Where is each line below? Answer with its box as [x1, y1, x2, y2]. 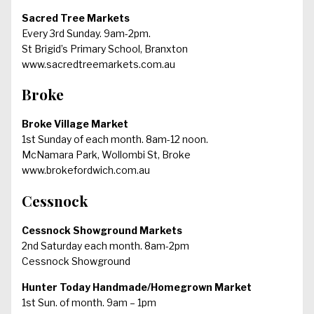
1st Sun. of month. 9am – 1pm [22, 296, 156, 309]
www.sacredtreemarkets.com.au [22, 57, 175, 70]
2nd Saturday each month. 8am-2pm [22, 240, 189, 252]
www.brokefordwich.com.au [22, 164, 150, 177]
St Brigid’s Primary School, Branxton [22, 42, 188, 55]
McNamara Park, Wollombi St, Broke [22, 149, 191, 161]
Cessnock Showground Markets [22, 224, 182, 237]
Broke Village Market [22, 118, 128, 130]
